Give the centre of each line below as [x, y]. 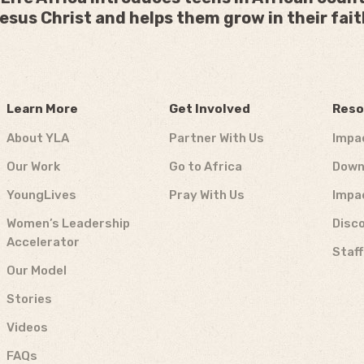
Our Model [37, 271]
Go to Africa [206, 167]
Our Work [33, 167]
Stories [29, 299]
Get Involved [210, 109]
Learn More [42, 109]
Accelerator [43, 242]
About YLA [38, 138]
